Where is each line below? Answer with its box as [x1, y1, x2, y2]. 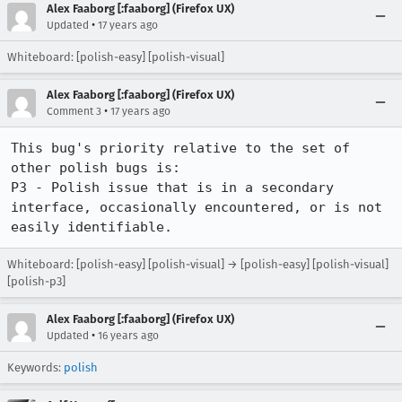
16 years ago [98, 329, 159, 342]
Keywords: [7, 361, 64, 374]
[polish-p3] [7, 275, 66, 288]
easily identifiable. [11, 219, 172, 235]
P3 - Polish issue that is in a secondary [11, 179, 334, 196]
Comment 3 [47, 105, 101, 118]
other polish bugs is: [11, 160, 180, 176]
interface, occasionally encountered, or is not [11, 199, 382, 215]
